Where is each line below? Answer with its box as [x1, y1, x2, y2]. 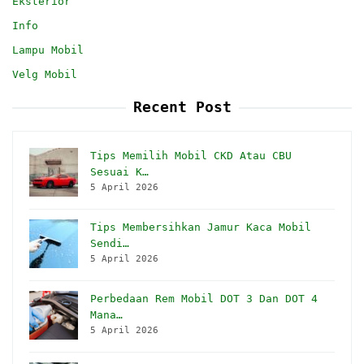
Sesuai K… [90, 165, 149, 178]
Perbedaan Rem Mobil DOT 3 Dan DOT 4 [90, 292, 318, 305]
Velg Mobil [12, 67, 77, 80]
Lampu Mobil [12, 43, 84, 56]
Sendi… [90, 236, 129, 249]
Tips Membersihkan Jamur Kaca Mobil [90, 220, 311, 233]
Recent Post [132, 97, 232, 115]
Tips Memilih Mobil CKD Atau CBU [90, 149, 292, 162]
